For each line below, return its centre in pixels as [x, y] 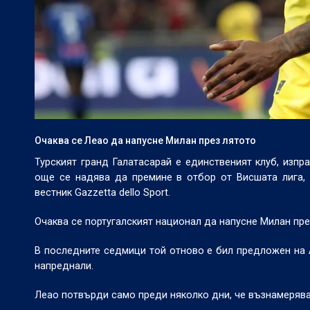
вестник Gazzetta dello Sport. [102, 193]
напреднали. [64, 266]
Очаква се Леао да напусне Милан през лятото [145, 141]
